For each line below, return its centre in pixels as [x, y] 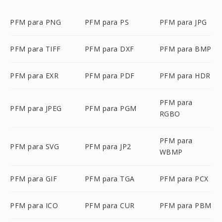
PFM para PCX [184, 179]
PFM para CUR [110, 205]
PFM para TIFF [35, 49]
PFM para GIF [33, 179]
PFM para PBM [185, 205]
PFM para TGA [110, 179]
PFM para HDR [185, 76]
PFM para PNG [35, 22]
